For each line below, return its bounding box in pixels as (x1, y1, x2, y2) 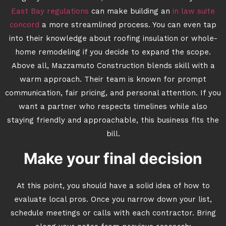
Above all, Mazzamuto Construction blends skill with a (11, 63, 215, 70)
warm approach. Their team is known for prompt (20, 76, 206, 84)
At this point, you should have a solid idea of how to (16, 183, 210, 190)
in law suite (173, 8, 215, 16)
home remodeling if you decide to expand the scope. (15, 49, 211, 56)
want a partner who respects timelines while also (19, 103, 207, 111)
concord (10, 22, 39, 29)
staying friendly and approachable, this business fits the (7, 117, 219, 125)
